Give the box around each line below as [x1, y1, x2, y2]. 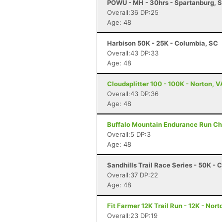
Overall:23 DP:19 [107, 212, 158, 220]
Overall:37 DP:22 [107, 171, 158, 179]
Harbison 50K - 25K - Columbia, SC [107, 39, 218, 47]
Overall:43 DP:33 [107, 49, 159, 57]
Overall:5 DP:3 [107, 130, 151, 138]
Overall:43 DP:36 [107, 90, 159, 98]
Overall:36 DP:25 [107, 8, 159, 16]
